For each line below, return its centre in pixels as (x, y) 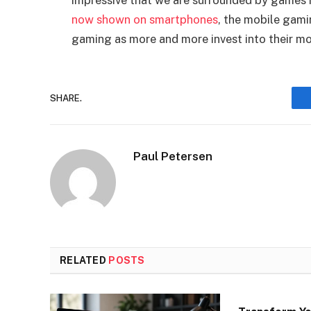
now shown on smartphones (145, 20)
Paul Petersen (173, 157)
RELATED (84, 261)
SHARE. (66, 98)
